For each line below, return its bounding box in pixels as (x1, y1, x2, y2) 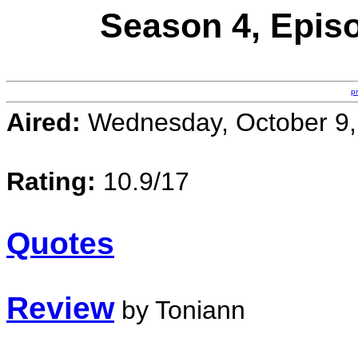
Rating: (6, 167, 96, 196)
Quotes (6, 226, 114, 261)
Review (6, 291, 114, 325)
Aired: (6, 108, 81, 137)
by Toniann (114, 296, 245, 324)
